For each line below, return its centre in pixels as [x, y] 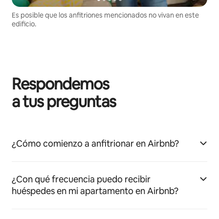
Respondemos [61, 84]
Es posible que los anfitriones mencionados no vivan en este [105, 15]
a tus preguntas [64, 101]
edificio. [24, 24]
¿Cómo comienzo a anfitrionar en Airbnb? [95, 143]
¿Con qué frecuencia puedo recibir [81, 179]
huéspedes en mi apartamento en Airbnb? [95, 191]
